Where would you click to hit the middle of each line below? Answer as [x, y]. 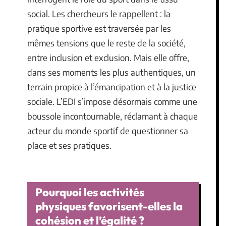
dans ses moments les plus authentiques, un [111, 72]
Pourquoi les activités [90, 192]
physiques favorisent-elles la [109, 206]
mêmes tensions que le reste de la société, [106, 43]
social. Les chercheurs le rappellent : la [99, 13]
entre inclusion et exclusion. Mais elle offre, [108, 57]
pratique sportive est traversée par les [99, 28]
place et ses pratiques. [69, 145]
